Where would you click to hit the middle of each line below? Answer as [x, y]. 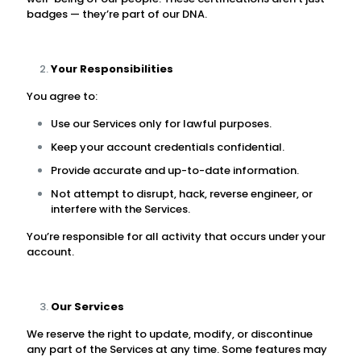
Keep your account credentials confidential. [168, 147]
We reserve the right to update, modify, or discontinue [170, 334]
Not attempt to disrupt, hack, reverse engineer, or [182, 194]
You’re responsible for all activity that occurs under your [176, 237]
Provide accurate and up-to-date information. [175, 170]
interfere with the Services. [120, 209]
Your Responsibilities [112, 69]
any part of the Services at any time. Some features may [177, 349]
